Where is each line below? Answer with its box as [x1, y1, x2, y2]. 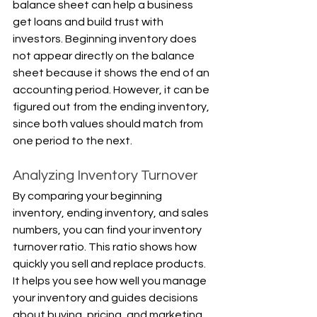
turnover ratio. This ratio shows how [13, 241, 199, 253]
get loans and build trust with [13, 16, 166, 28]
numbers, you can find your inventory [13, 224, 204, 236]
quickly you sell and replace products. [13, 258, 208, 270]
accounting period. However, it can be [13, 84, 212, 96]
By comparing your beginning [13, 190, 164, 202]
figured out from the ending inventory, [13, 101, 212, 113]
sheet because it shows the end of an [13, 67, 212, 79]
